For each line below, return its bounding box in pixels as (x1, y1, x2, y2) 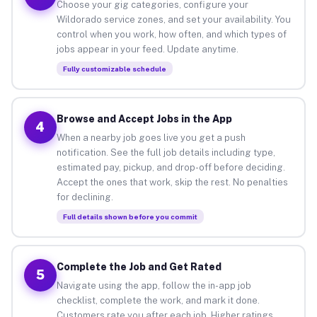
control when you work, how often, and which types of (56, 28, 287, 40)
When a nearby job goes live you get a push (56, 132, 246, 143)
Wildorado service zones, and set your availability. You (56, 13, 291, 25)
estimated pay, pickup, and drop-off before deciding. (56, 161, 285, 173)
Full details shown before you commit (62, 212, 197, 221)
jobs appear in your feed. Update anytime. (56, 43, 238, 54)
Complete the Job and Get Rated (56, 260, 221, 272)
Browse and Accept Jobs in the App (56, 113, 232, 125)
